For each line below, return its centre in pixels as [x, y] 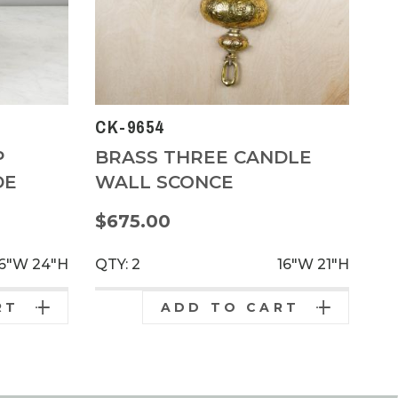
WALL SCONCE [164, 182]
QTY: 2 [118, 264]
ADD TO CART [230, 307]
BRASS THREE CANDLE [203, 157]
